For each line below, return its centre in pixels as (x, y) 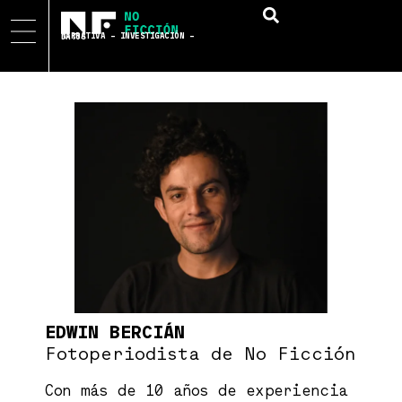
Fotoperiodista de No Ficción (201, 354)
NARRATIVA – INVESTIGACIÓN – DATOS (73, 37)
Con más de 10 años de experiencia (197, 392)
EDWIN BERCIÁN (115, 332)
